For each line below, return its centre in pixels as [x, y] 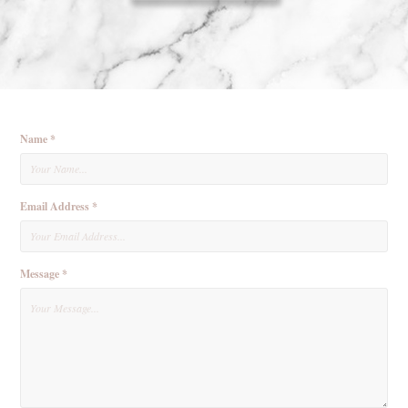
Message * [44, 273]
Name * [38, 138]
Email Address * [59, 206]
